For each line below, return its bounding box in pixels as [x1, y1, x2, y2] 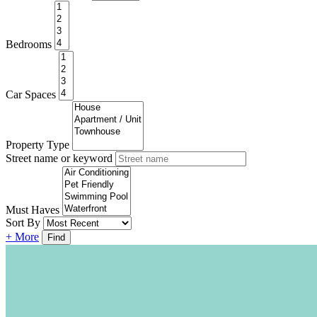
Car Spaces [6, 88, 56, 100]
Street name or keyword [6, 151, 113, 164]
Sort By [6, 216, 40, 229]
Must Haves [6, 203, 59, 216]
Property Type [6, 138, 69, 151]
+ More [6, 230, 39, 243]
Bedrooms [6, 38, 52, 50]
